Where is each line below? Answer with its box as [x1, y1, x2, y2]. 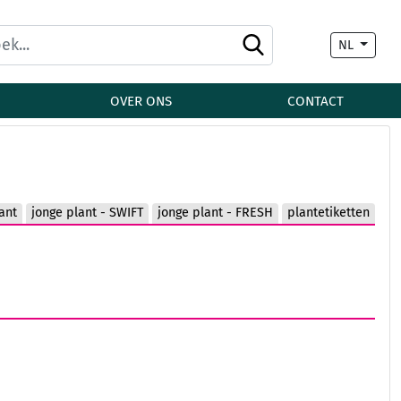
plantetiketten [287, 205, 370, 220]
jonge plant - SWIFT [31, 205, 143, 220]
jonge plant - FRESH [158, 205, 273, 220]
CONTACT [286, 93, 344, 109]
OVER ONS [110, 93, 173, 109]
